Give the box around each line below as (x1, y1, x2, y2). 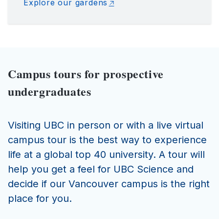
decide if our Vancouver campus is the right (8, 178, 210, 190)
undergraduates (8, 83, 91, 100)
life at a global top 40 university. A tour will (8, 149, 205, 161)
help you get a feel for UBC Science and (8, 163, 194, 175)
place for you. (8, 193, 72, 205)
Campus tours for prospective (8, 65, 164, 83)
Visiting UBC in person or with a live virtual (8, 119, 203, 131)
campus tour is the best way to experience (8, 134, 207, 146)
